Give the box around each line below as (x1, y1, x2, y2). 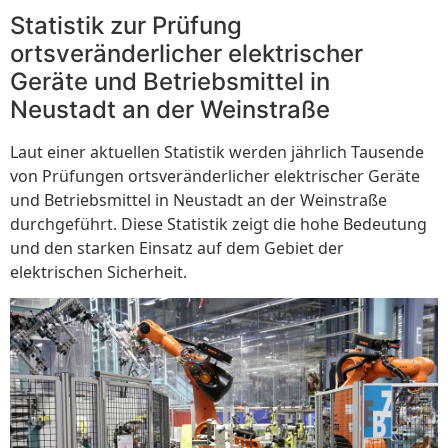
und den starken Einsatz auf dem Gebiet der (10, 237, 344, 260)
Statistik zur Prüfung (10, 11, 242, 41)
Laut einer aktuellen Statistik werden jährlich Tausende (10, 141, 424, 164)
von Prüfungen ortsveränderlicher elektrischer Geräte (10, 165, 420, 188)
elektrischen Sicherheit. (10, 261, 187, 284)
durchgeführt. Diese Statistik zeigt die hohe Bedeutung (10, 213, 427, 236)
